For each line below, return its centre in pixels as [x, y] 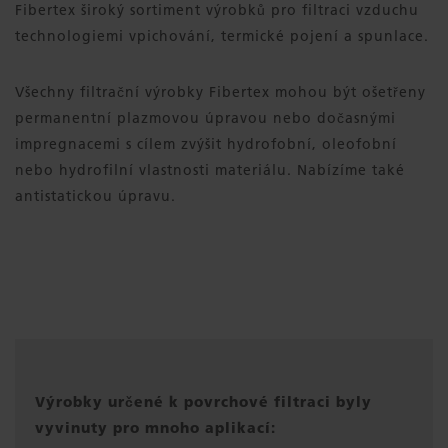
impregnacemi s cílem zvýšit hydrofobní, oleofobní [206, 143]
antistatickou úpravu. [95, 195]
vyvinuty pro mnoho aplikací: [155, 427]
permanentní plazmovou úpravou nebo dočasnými [205, 117]
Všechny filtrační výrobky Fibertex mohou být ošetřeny [220, 91]
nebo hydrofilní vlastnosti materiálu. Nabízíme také [210, 169]
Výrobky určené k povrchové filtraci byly [203, 401]
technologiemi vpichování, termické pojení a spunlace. [222, 35]
